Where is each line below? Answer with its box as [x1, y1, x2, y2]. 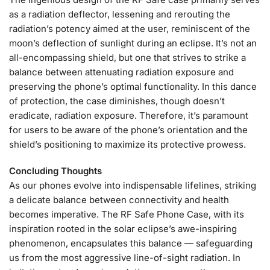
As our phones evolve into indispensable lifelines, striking [9, 179, 256, 191]
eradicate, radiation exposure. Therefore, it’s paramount [9, 110, 248, 122]
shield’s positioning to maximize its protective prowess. [9, 139, 246, 151]
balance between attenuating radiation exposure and [9, 66, 234, 78]
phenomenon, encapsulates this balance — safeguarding [9, 237, 253, 249]
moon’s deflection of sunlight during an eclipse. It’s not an [9, 37, 257, 49]
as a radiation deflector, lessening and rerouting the [9, 8, 230, 20]
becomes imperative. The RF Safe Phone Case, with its [9, 208, 244, 220]
